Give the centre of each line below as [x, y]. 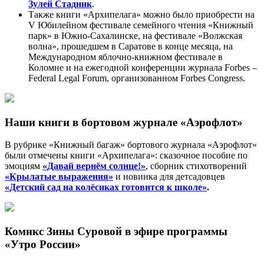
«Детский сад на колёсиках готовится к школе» [106, 187]
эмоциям [24, 166]
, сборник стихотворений [196, 166]
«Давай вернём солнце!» [94, 166]
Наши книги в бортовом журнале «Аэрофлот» [124, 122]
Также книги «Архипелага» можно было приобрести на [141, 14]
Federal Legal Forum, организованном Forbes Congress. [137, 78]
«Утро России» [43, 245]
